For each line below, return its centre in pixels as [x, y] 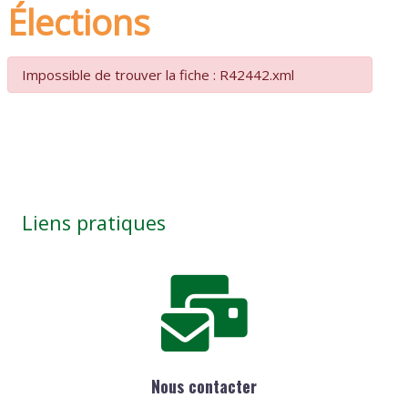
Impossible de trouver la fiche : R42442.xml [158, 75]
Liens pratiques [93, 223]
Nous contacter [204, 386]
